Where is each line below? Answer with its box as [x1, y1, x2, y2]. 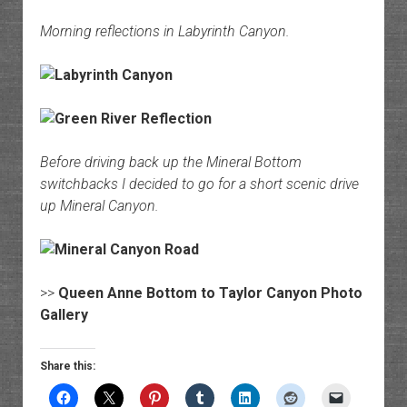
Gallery [39, 306, 88, 324]
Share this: [39, 360, 95, 373]
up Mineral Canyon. [39, 197, 159, 215]
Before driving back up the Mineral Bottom [39, 154, 302, 172]
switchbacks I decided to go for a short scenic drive [39, 175, 359, 194]
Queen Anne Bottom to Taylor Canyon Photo [57, 284, 362, 303]
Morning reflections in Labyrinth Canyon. [39, 23, 290, 41]
